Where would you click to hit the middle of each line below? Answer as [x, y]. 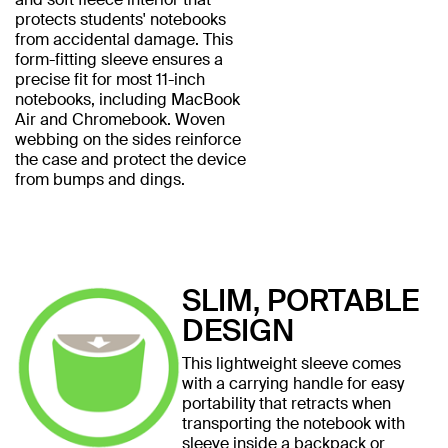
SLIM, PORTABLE [300, 300]
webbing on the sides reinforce [128, 139]
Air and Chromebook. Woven [120, 119]
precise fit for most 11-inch [110, 79]
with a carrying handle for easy [292, 383]
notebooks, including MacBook [127, 99]
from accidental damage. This [124, 39]
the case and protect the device [130, 159]
